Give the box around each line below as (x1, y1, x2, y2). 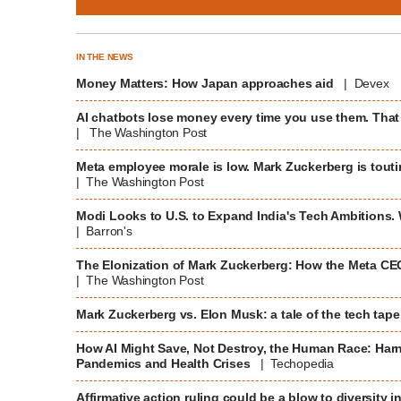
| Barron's (76, 224, 132, 239)
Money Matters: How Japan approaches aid (76, 76, 337, 91)
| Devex (337, 76, 389, 91)
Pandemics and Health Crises (76, 356, 254, 371)
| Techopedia (253, 356, 334, 371)
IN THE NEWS (76, 52, 133, 63)
